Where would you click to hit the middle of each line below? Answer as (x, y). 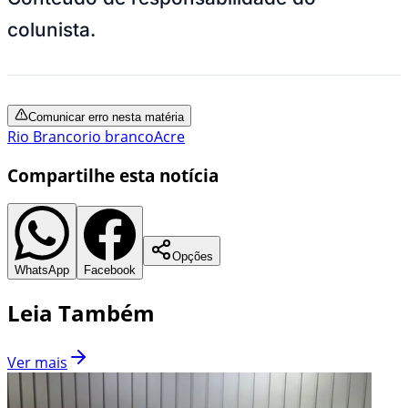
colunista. (54, 29)
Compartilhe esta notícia (113, 175)
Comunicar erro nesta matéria (106, 117)
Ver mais (37, 363)
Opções (193, 257)
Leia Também (81, 313)
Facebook (110, 270)
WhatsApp (42, 270)
